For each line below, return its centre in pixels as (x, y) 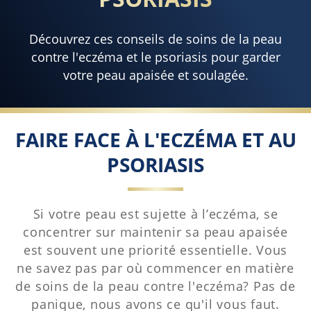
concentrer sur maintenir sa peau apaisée (155, 232)
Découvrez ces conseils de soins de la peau (155, 39)
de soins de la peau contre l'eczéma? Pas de (155, 286)
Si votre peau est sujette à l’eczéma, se (155, 213)
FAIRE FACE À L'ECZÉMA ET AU (155, 139)
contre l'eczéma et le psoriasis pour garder (155, 57)
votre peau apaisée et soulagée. (155, 75)
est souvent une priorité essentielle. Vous (155, 250)
